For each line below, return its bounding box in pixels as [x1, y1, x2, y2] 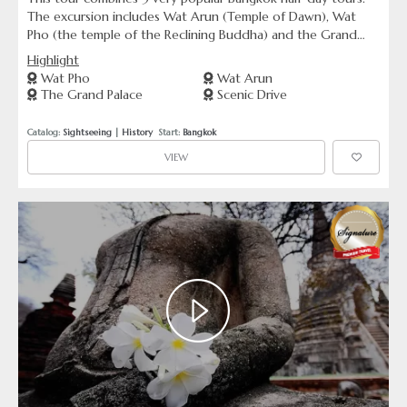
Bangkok [183, 125, 216, 138]
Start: [153, 125, 183, 138]
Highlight [27, 52, 79, 68]
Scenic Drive [213, 86, 287, 103]
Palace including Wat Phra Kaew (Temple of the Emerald [27, 45, 348, 61]
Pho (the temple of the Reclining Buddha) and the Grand [27, 26, 357, 43]
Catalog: [27, 125, 63, 138]
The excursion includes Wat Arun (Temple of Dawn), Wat [27, 8, 356, 25]
